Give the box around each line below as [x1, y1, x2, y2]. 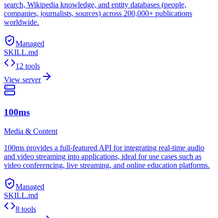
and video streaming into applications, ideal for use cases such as [4, 152, 201, 161]
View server [4, 75, 41, 84]
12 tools [16, 62, 40, 71]
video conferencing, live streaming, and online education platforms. [4, 161, 210, 169]
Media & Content [4, 127, 57, 135]
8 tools [16, 204, 36, 213]
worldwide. [4, 18, 39, 27]
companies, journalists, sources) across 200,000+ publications [4, 9, 192, 18]
